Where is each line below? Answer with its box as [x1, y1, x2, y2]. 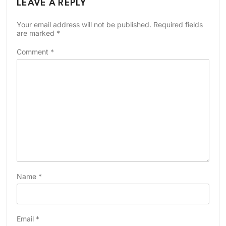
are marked [17, 28, 56, 37]
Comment [17, 47, 50, 56]
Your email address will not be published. [17, 20, 151, 29]
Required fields [153, 20, 203, 29]
